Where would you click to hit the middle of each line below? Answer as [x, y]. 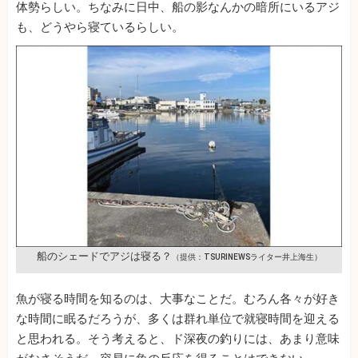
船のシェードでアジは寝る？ [104, 257]
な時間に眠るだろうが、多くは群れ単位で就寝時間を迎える [178, 319]
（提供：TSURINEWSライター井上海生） [247, 257]
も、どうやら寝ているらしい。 [100, 27]
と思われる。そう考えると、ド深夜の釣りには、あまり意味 [178, 339]
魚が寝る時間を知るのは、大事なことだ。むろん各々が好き [178, 299]
